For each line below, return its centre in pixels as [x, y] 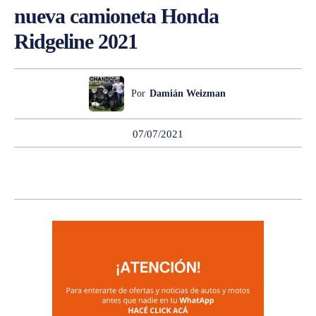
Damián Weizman [187, 93]
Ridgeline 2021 [76, 41]
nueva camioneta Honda [116, 16]
